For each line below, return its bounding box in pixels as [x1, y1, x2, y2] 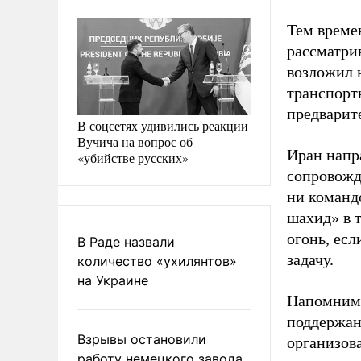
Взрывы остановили [77, 330, 206, 347]
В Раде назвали [77, 233, 175, 250]
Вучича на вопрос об [77, 132, 193, 150]
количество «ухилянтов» [77, 252, 237, 269]
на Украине [77, 272, 148, 288]
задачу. [287, 251, 334, 268]
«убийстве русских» [77, 148, 189, 166]
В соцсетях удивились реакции [77, 116, 248, 134]
